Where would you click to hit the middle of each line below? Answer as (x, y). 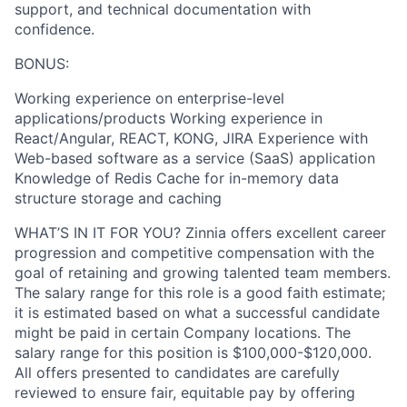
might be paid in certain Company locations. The (183, 333)
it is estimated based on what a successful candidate (197, 313)
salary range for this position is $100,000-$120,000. (193, 352)
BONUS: (42, 64)
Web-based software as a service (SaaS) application (195, 158)
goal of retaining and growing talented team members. (203, 273)
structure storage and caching (118, 198)
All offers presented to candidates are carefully (177, 372)
